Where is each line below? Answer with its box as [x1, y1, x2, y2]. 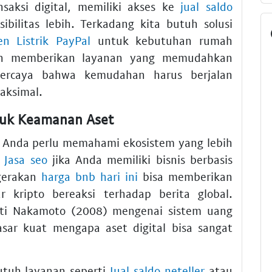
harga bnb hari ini [41, 169, 138, 183]
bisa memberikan [138, 169, 233, 183]
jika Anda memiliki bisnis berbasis [47, 152, 233, 166]
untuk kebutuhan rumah [90, 33, 233, 48]
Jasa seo [4, 152, 47, 166]
